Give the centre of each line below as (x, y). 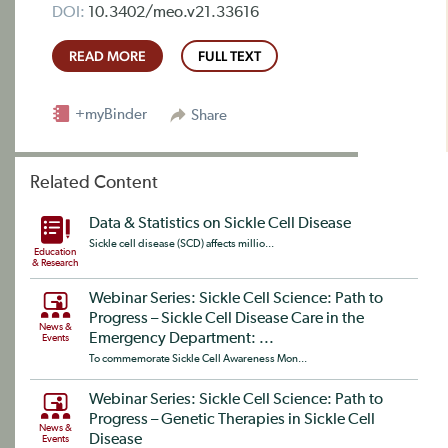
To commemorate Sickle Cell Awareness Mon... (198, 358)
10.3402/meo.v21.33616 (172, 13)
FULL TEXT (229, 56)
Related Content (94, 183)
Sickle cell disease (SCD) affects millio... (181, 243)
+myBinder (109, 114)
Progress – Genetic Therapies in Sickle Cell (232, 420)
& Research (55, 263)
